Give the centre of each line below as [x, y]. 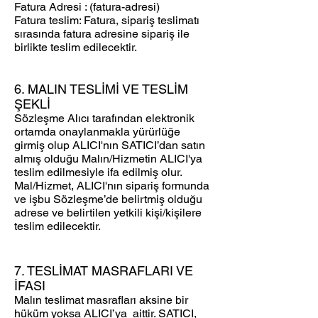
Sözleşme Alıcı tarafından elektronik [104, 119]
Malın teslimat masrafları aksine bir [101, 300]
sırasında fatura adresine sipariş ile [102, 34]
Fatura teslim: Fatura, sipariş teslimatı [107, 21]
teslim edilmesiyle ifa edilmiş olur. [98, 172]
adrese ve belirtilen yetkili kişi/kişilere [108, 213]
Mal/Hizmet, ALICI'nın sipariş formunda [112, 186]
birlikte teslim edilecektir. [76, 48]
